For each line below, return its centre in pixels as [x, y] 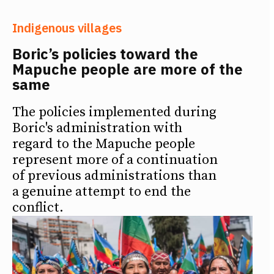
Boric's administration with [97, 128]
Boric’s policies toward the [105, 54]
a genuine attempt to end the [102, 191]
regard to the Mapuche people [104, 144]
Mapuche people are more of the [128, 69]
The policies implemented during [114, 112]
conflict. [38, 207]
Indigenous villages [67, 28]
